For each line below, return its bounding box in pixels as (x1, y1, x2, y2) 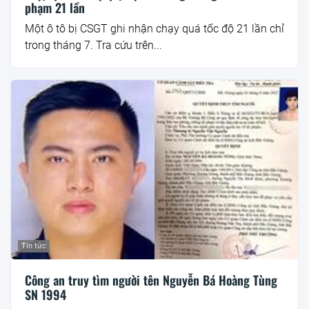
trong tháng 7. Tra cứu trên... (25, 39, 162, 52)
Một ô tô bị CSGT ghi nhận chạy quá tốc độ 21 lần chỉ (25, 22, 284, 36)
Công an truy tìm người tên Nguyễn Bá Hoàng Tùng (25, 270, 277, 289)
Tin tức (21, 241, 46, 250)
